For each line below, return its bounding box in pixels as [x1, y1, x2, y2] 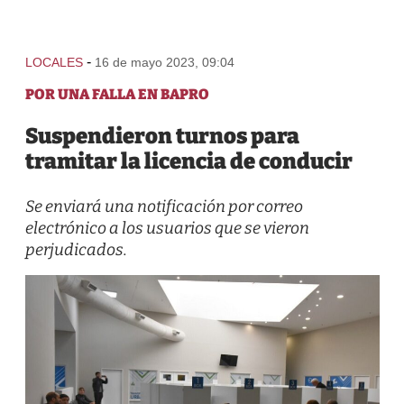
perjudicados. [24, 240, 127, 260]
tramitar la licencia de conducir [24, 149, 353, 174]
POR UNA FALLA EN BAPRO [24, 86, 209, 103]
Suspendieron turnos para [24, 124, 299, 149]
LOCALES [24, 55, 83, 69]
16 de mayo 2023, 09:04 [94, 55, 234, 69]
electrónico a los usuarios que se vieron [24, 218, 309, 238]
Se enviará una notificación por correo [24, 197, 303, 216]
